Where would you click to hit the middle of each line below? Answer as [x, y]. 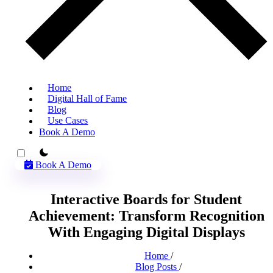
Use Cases [68, 121]
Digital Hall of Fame [87, 99]
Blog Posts [157, 266]
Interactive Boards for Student [146, 199]
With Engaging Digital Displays [146, 232]
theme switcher [58, 152]
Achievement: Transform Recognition [146, 215]
